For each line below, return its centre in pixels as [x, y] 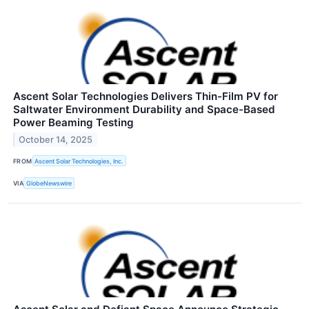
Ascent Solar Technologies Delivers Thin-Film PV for [146, 97]
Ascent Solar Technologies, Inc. [79, 161]
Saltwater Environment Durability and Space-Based [144, 110]
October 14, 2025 [56, 139]
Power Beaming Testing [73, 123]
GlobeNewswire [49, 183]
